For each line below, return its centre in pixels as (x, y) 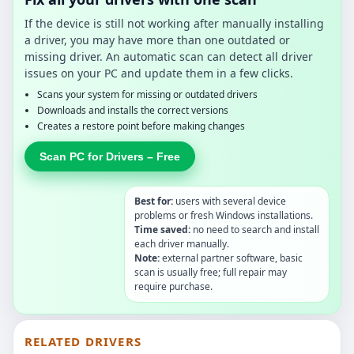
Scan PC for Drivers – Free (110, 156)
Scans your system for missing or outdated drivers (147, 94)
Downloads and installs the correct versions (133, 110)
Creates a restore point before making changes (141, 126)
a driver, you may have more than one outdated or (157, 40)
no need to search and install (255, 229)
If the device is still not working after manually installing (174, 23)
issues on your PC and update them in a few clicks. (159, 73)
